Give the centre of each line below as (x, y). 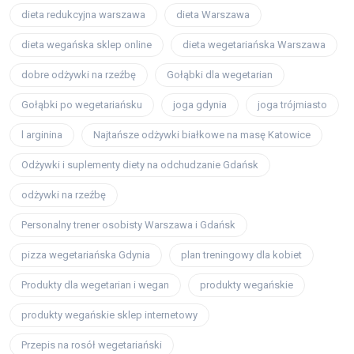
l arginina (42, 134)
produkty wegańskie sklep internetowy (109, 314)
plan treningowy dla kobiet (241, 254)
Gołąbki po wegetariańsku (82, 104)
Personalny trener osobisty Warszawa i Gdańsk (128, 224)
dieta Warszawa (213, 14)
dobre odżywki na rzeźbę (79, 74)
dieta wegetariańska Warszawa (254, 44)
